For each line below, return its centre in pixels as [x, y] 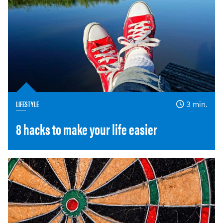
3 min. [197, 104]
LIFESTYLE [27, 104]
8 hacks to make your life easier [87, 129]
